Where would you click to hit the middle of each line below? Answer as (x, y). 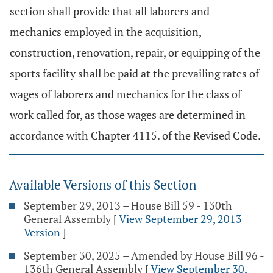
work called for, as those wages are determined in (128, 115)
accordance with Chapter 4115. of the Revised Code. (135, 135)
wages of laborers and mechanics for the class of (126, 94)
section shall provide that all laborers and (110, 11)
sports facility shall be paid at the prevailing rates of (134, 73)
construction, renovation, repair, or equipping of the (135, 52)
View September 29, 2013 (180, 219)
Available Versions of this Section (103, 185)
